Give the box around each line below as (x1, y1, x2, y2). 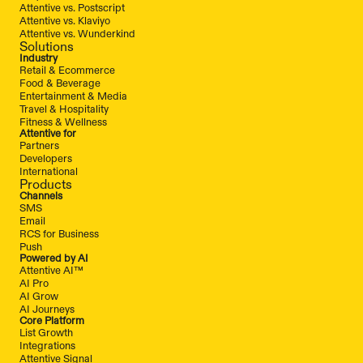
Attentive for (19, 126, 76, 140)
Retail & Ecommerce (19, 63, 115, 77)
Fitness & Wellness (19, 115, 107, 129)
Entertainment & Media (19, 89, 127, 103)
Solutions (19, 38, 74, 55)
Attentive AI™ (19, 263, 83, 277)
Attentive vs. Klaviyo (19, 14, 110, 28)
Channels (19, 189, 62, 203)
